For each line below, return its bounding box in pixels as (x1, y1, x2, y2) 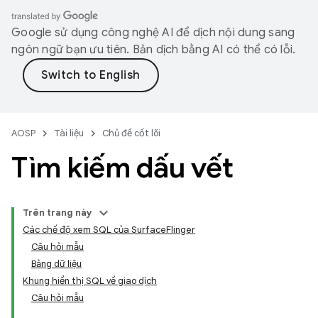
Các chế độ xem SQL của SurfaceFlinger (23, 224, 195, 236)
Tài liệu (54, 127, 84, 139)
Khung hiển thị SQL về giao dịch (23, 275, 157, 287)
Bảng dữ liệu (31, 258, 82, 270)
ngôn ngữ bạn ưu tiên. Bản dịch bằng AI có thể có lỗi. (11, 43, 296, 57)
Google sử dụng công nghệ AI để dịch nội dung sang (11, 26, 295, 40)
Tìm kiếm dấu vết (11, 150, 233, 185)
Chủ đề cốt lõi (102, 127, 160, 139)
